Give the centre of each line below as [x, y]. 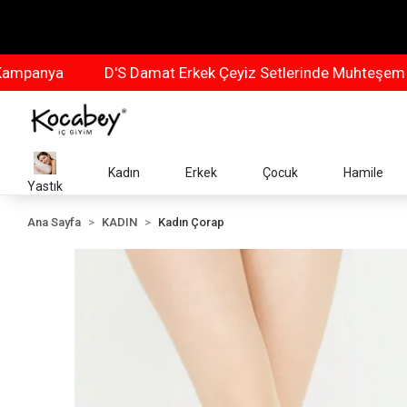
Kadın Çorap [192, 222]
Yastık [45, 186]
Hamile [364, 172]
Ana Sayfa [55, 222]
